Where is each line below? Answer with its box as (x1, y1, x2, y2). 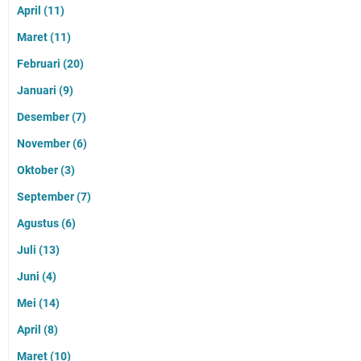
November (17, 137, 73, 151)
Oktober (17, 164, 60, 177)
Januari (17, 84, 59, 98)
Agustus (17, 217, 61, 230)
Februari (17, 57, 63, 71)
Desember (17, 110, 72, 124)
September (17, 190, 77, 204)
